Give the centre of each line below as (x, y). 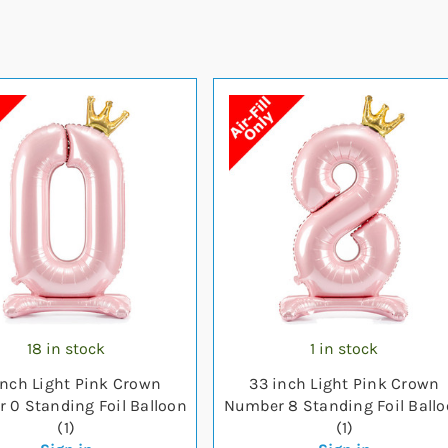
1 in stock (344, 348)
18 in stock (66, 348)
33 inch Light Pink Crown (344, 383)
